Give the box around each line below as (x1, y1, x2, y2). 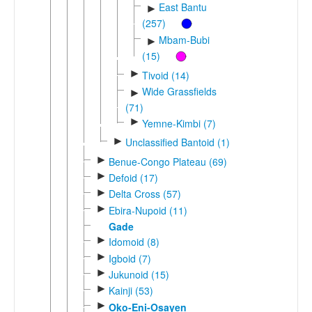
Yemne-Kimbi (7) (141, 116, 216, 131)
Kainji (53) (108, 283, 153, 298)
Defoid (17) (108, 171, 158, 185)
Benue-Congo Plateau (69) (108, 154, 227, 169)
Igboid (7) (108, 251, 151, 265)
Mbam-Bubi (158, 33, 210, 47)
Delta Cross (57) (108, 187, 181, 201)
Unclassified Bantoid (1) (125, 135, 230, 150)
